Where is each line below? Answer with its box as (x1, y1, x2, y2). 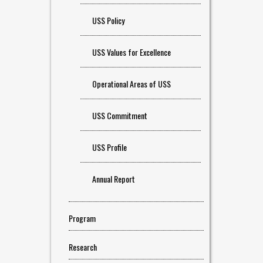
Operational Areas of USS (92, 77, 171, 90)
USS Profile (92, 141, 127, 153)
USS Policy (92, 14, 124, 26)
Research (69, 241, 97, 253)
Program (69, 212, 96, 224)
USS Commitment (92, 109, 147, 122)
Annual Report (92, 173, 135, 185)
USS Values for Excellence (92, 46, 171, 58)
